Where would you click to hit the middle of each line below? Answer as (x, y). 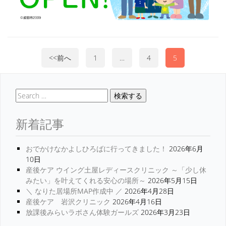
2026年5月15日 (172, 180)
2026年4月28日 (148, 191)
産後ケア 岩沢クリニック (68, 201)
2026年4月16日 (136, 201)
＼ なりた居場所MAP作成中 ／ (74, 191)
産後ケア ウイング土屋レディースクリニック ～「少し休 (116, 169)
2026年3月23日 (164, 212)
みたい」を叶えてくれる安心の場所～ (86, 180)
